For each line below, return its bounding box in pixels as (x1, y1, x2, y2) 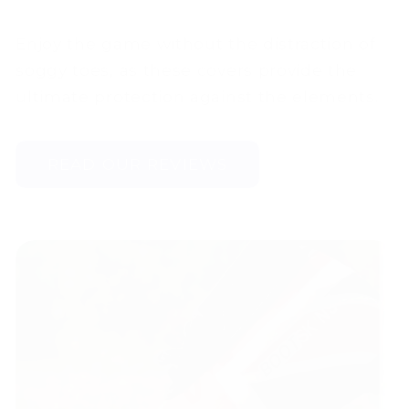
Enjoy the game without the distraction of (16, 33, 376, 53)
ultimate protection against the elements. (16, 86, 379, 106)
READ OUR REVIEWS (47, 154, 228, 174)
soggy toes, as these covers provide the (16, 59, 358, 79)
